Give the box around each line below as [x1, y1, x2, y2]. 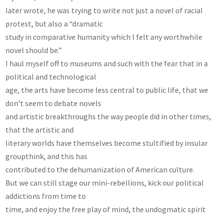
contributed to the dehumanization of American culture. [5, 164, 195, 174]
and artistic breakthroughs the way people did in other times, [5, 111, 212, 121]
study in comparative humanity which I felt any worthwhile [5, 31, 203, 42]
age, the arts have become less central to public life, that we [5, 84, 209, 95]
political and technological [5, 71, 97, 82]
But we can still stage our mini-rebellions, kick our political [5, 177, 204, 188]
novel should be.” [5, 45, 62, 55]
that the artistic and [5, 124, 74, 135]
